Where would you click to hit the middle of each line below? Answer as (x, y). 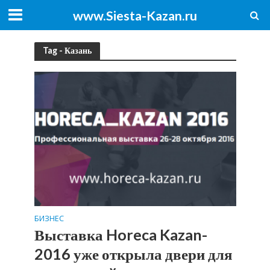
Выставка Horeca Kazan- (121, 235)
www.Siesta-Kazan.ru (135, 16)
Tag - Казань (67, 50)
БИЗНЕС (49, 219)
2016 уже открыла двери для (133, 254)
